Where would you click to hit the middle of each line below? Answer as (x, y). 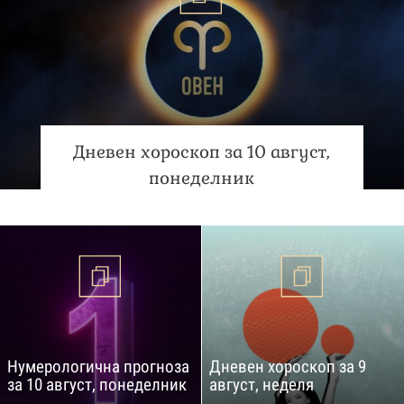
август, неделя (262, 384)
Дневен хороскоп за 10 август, (202, 151)
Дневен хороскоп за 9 (288, 366)
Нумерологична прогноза (98, 366)
